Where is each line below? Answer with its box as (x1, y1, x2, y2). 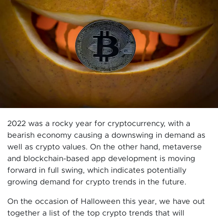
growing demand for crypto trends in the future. (7, 178, 186, 186)
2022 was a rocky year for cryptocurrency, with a (7, 120, 190, 128)
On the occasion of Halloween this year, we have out (7, 198, 205, 206)
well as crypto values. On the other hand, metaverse (7, 143, 202, 151)
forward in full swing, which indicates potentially (7, 166, 186, 175)
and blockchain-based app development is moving (7, 155, 195, 163)
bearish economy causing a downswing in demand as (7, 131, 205, 140)
